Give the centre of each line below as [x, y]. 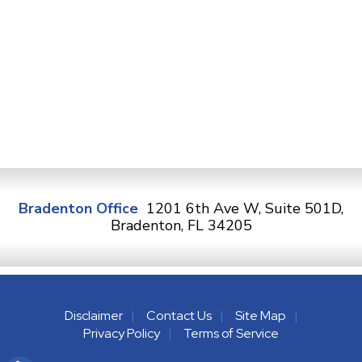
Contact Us [179, 315]
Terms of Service [231, 333]
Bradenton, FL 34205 [181, 225]
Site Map [260, 315]
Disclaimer [93, 315]
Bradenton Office [78, 208]
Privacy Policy [122, 333]
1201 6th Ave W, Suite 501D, [243, 208]
